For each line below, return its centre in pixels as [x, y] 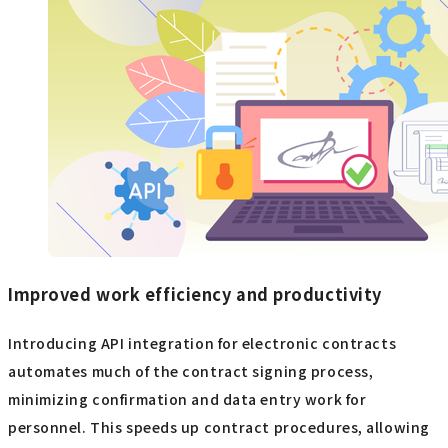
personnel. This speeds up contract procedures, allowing [219, 427]
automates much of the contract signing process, [191, 371]
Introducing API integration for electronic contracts [202, 343]
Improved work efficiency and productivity [195, 293]
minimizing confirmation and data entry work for [187, 399]
